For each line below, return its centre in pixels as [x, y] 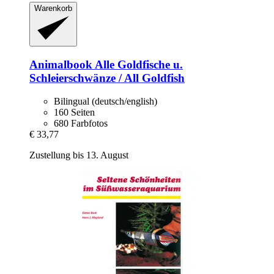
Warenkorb [53, 9]
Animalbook [61, 64]
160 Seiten [74, 113]
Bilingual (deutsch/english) [106, 102]
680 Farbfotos [81, 124]
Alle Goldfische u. [138, 64]
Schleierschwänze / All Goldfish [107, 78]
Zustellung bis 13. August [79, 155]
